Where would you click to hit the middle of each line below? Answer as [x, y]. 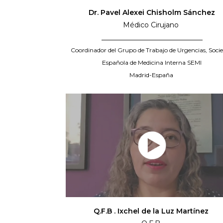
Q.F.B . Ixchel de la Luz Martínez [152, 211]
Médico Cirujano [152, 25]
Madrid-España [152, 75]
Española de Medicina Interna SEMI [152, 63]
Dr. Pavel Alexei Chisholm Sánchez [152, 13]
